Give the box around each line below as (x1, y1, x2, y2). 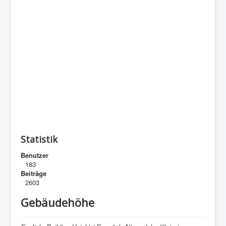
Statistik (21, 133, 58, 145)
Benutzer (21, 150, 48, 160)
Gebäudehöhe (21, 194, 94, 210)
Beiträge (21, 168, 46, 178)
